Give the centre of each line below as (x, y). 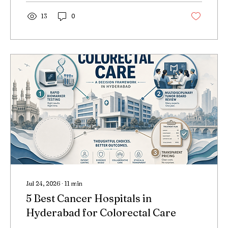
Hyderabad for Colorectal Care (101, 212)
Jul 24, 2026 (43, 183)
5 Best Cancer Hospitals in (89, 198)
